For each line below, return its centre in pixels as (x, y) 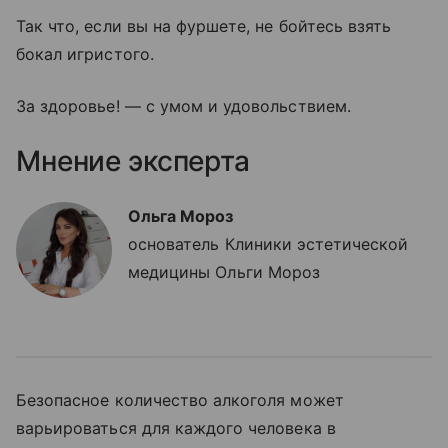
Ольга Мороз (181, 216)
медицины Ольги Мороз (224, 272)
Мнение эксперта (136, 161)
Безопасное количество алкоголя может (180, 400)
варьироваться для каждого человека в (176, 428)
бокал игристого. (87, 54)
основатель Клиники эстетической (268, 244)
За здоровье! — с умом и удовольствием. (183, 106)
